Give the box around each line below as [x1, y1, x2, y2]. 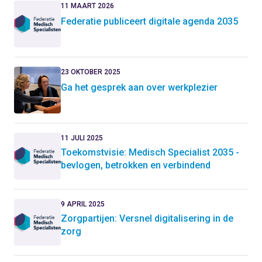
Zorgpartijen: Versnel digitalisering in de [61, 213, 233, 224]
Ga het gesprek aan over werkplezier [61, 82, 218, 93]
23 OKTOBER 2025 [61, 68, 120, 76]
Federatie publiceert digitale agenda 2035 [61, 16, 238, 27]
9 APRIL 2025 [61, 200, 105, 208]
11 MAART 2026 [61, 2, 114, 10]
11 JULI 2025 [61, 134, 103, 142]
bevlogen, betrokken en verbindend [61, 160, 211, 171]
